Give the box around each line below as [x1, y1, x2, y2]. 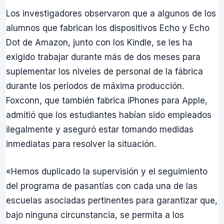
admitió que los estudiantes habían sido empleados [6, 110, 211, 120]
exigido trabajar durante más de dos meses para [6, 52, 200, 62]
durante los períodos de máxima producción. [6, 81, 184, 91]
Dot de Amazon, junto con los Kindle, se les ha [6, 37, 192, 47]
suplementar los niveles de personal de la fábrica [6, 66, 203, 76]
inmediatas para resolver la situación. [6, 139, 156, 149]
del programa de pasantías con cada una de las [6, 180, 197, 191]
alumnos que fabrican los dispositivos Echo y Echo [6, 23, 209, 33]
